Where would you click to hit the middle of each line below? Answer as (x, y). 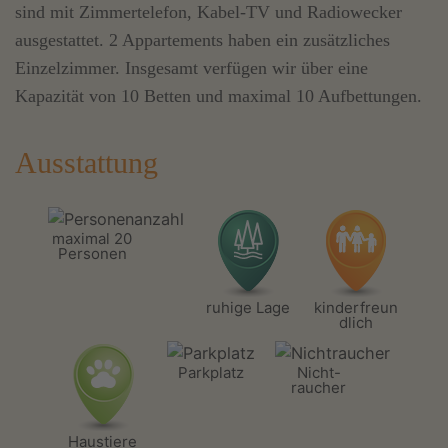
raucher (318, 388)
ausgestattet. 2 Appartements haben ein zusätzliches (202, 40)
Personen (92, 254)
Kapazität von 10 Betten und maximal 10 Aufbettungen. (218, 96)
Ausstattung (86, 162)
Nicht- (318, 373)
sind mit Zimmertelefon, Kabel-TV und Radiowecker (208, 12)
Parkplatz (210, 373)
